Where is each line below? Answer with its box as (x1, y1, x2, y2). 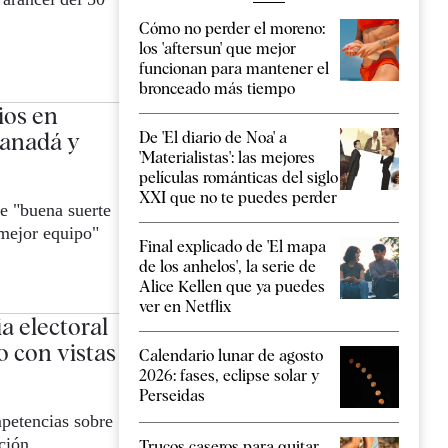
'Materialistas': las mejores (139, 148, 315, 168)
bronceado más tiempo (139, 79, 295, 99)
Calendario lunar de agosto (139, 346, 323, 366)
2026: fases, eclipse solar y (139, 366, 319, 386)
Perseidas (139, 386, 205, 406)
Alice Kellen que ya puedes (139, 277, 325, 297)
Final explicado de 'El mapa (139, 237, 326, 257)
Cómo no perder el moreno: (139, 19, 325, 39)
